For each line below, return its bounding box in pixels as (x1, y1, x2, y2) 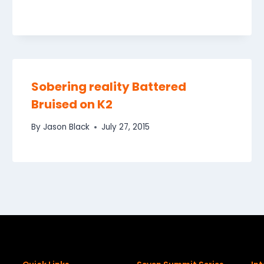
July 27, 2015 (101, 121, 150, 133)
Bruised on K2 (31, 95, 113, 113)
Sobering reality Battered (31, 78, 187, 95)
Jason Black (42, 121, 90, 133)
